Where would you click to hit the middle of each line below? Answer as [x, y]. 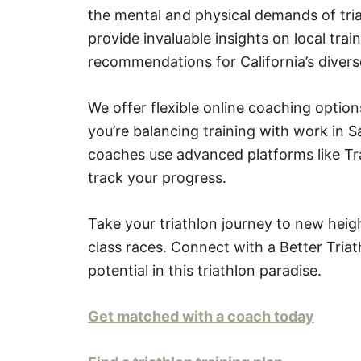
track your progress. [157, 177]
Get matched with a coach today [201, 316]
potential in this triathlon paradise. [205, 270]
